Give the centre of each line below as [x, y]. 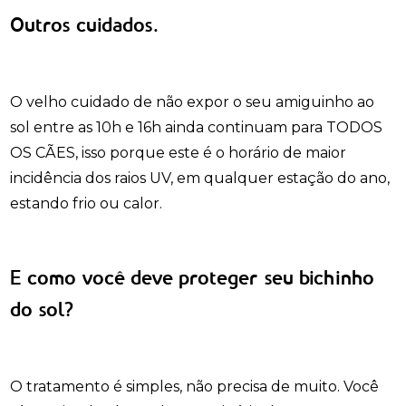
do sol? [45, 311]
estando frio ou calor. [88, 203]
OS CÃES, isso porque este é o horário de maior [179, 153]
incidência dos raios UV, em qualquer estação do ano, [200, 178]
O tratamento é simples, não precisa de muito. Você [195, 387]
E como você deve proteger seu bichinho [193, 279]
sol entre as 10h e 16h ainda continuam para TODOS [197, 127]
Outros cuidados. [87, 26]
